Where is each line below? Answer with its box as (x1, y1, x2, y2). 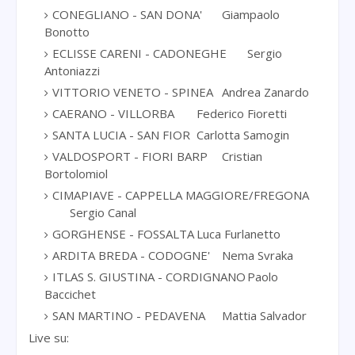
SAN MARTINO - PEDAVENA (52, 307, 205, 323)
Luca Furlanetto (197, 225, 281, 242)
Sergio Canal (70, 204, 136, 220)
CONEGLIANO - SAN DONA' (52, 6, 202, 22)
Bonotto (44, 23, 90, 40)
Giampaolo (222, 6, 280, 22)
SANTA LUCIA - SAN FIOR (52, 126, 190, 143)
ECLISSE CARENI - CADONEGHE (52, 44, 227, 61)
